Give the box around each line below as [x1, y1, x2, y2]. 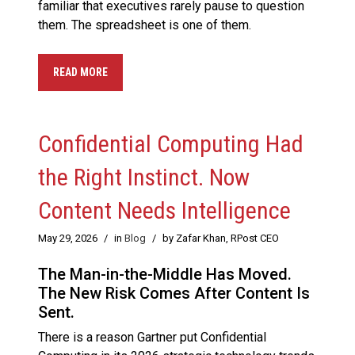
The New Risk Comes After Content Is [38, 284, 310, 303]
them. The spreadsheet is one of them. [38, 17, 254, 33]
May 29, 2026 [38, 232, 97, 245]
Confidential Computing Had [38, 130, 303, 158]
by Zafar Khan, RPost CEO [162, 232, 279, 245]
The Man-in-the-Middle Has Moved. [38, 265, 292, 284]
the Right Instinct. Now [38, 163, 250, 192]
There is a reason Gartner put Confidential [38, 330, 266, 345]
